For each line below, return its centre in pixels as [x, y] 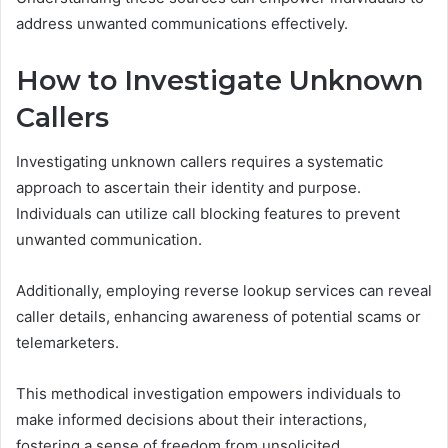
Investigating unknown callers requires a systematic [199, 162]
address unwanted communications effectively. [182, 23]
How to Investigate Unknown [219, 80]
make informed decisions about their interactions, [191, 420]
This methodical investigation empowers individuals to [208, 394]
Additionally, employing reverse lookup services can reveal [224, 291]
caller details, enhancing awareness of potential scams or [218, 317]
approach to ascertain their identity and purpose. [188, 188]
